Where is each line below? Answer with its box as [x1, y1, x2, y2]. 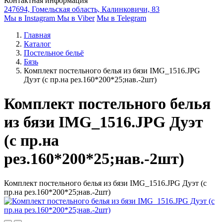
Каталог [24, 40, 51, 48]
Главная [24, 31, 51, 39]
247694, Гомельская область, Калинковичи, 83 [4, 5, 160, 13]
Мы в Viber [57, 14, 95, 22]
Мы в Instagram [4, 14, 57, 22]
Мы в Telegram [97, 14, 146, 22]
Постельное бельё [24, 49, 84, 57]
